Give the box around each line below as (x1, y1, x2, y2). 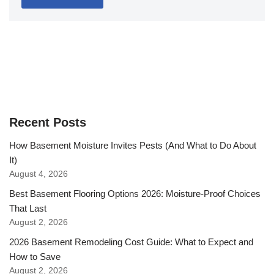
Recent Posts (9, 115, 86, 129)
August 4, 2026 (9, 169, 68, 179)
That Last (9, 202, 46, 213)
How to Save (9, 251, 61, 262)
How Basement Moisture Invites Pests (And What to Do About (9, 139, 256, 150)
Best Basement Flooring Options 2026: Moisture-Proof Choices (9, 188, 261, 199)
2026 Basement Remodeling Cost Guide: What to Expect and (9, 236, 253, 247)
